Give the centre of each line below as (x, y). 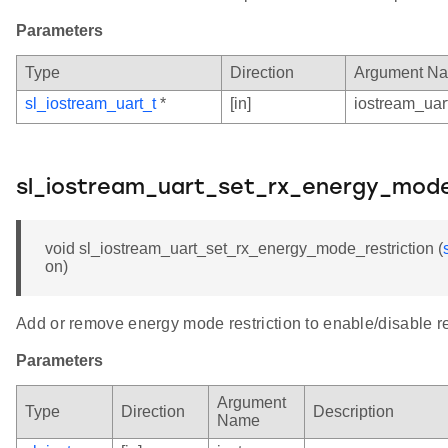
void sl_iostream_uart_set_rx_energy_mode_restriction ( (244, 248)
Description (353, 411)
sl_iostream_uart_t (90, 103)
